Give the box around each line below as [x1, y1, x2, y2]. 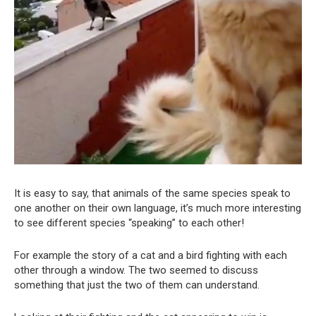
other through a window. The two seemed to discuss [14, 263, 258, 276]
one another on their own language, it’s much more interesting [14, 201, 301, 214]
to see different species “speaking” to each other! [14, 216, 244, 229]
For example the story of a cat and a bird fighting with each [14, 248, 287, 262]
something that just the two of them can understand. [14, 278, 260, 291]
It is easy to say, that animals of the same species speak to [14, 186, 291, 200]
